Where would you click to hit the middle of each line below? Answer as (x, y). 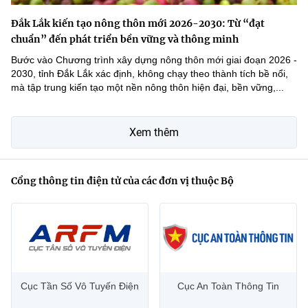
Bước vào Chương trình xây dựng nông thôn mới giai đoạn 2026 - (154, 60)
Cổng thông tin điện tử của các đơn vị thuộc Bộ (122, 181)
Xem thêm (154, 133)
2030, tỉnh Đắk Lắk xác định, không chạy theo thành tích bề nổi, (150, 74)
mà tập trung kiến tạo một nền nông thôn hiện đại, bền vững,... (147, 88)
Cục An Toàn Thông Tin (228, 286)
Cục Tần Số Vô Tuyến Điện (80, 286)
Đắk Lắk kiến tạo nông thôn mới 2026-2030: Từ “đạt (138, 24)
